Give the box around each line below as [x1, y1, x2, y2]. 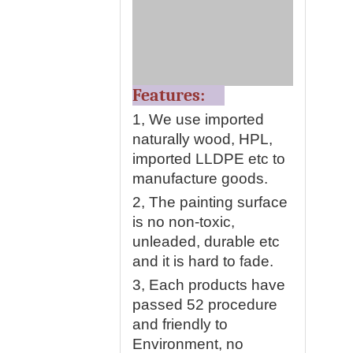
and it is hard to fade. [132, 253, 273, 269]
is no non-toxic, [132, 214, 235, 230]
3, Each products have [132, 277, 285, 293]
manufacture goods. [132, 170, 268, 187]
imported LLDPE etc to [132, 150, 285, 167]
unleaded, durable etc [132, 233, 280, 250]
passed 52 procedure [132, 296, 277, 313]
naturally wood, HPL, [132, 131, 273, 147]
